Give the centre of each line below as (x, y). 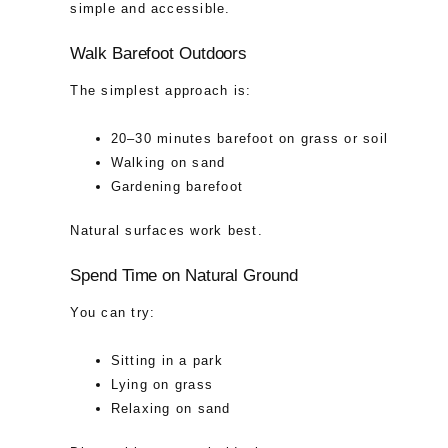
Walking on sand (168, 162)
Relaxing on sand (170, 408)
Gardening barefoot (177, 186)
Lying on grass (162, 384)
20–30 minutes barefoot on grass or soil (249, 138)
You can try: (113, 313)
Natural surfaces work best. (166, 231)
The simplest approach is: (161, 91)
